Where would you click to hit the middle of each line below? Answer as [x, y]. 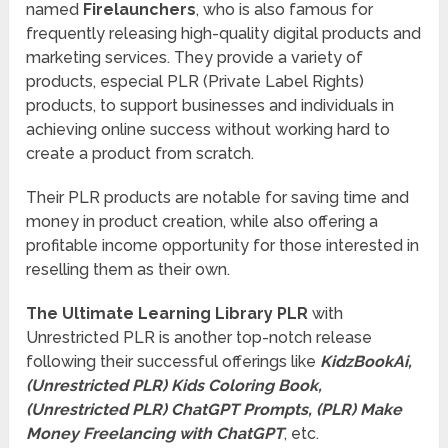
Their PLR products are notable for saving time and [218, 198]
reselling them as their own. [128, 270]
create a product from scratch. [140, 154]
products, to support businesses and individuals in [210, 106]
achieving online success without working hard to [208, 130]
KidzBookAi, [366, 362]
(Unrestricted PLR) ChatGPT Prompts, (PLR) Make [214, 410]
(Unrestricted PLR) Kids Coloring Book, [174, 386]
